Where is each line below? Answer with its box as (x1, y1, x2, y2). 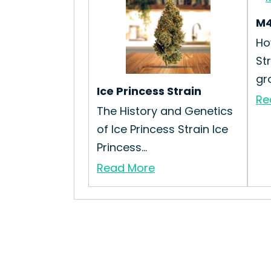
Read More (97, 160, 155, 175)
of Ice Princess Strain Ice (97, 122, 228, 137)
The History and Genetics (97, 103, 233, 119)
